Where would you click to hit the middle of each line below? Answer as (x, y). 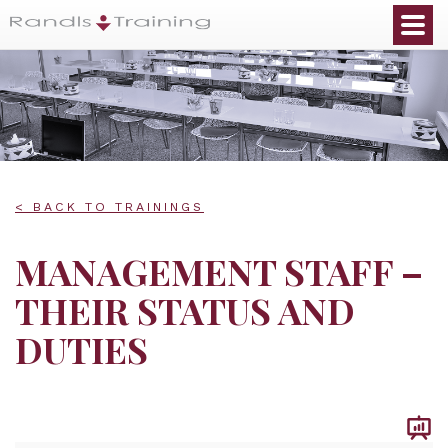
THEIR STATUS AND (185, 310)
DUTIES (81, 349)
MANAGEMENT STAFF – (219, 271)
